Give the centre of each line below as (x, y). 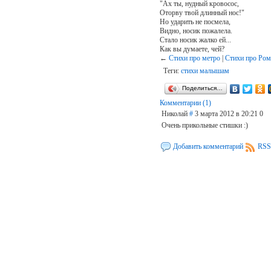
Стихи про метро (194, 58)
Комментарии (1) (185, 103)
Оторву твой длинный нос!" (202, 12)
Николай (175, 113)
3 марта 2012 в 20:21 (226, 113)
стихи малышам (205, 70)
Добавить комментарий (208, 146)
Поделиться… (202, 88)
